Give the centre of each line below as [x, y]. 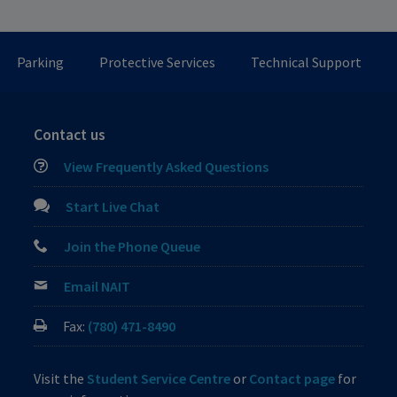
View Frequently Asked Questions [167, 167]
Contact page [292, 379]
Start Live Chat [113, 207]
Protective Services [157, 62]
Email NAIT [97, 287]
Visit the [61, 379]
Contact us [70, 135]
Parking [40, 62]
